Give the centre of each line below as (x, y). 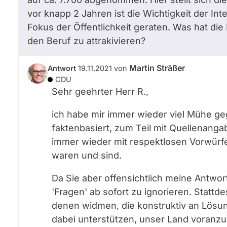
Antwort (62, 68)
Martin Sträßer (157, 68)
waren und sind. (87, 155)
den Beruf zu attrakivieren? (86, 41)
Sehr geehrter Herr (94, 91)
